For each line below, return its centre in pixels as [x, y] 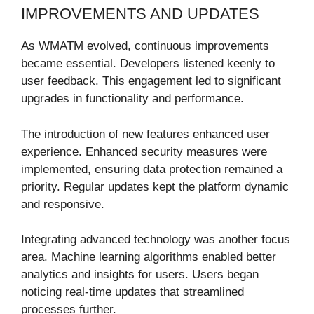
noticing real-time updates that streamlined [132, 292]
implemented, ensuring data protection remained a [152, 169]
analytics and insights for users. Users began [140, 275]
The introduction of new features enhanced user [145, 134]
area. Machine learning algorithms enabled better [149, 257]
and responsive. [63, 204]
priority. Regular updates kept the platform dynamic [155, 186]
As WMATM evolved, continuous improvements [145, 46]
